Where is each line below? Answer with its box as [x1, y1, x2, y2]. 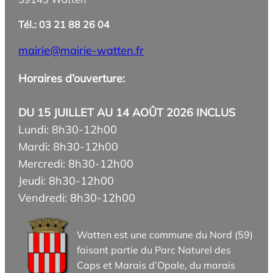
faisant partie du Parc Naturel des [77, 243, 232, 256]
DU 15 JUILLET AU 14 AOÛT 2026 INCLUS [18, 105, 236, 119]
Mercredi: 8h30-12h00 [18, 156, 134, 171]
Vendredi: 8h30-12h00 [18, 190, 136, 205]
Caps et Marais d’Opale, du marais [77, 258, 236, 271]
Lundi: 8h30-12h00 [18, 122, 118, 136]
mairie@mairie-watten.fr [18, 43, 144, 57]
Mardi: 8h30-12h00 [18, 139, 119, 154]
